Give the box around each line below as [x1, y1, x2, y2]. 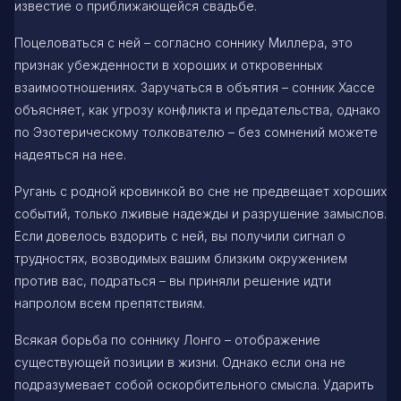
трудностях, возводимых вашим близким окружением [14, 250, 347, 266]
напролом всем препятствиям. [14, 294, 205, 311]
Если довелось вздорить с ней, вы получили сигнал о [14, 227, 346, 243]
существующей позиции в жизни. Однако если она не [14, 354, 346, 370]
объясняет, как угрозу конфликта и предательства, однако [14, 101, 380, 117]
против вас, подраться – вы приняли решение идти [14, 272, 331, 288]
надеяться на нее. [14, 146, 126, 162]
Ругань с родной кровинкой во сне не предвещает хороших [14, 183, 387, 199]
